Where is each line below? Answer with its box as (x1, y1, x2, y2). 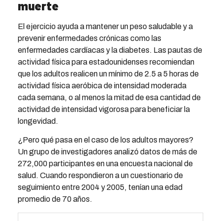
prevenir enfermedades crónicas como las (17, 34, 161, 43)
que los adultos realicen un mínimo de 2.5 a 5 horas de (17, 70, 199, 78)
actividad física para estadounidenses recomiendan (17, 58, 194, 67)
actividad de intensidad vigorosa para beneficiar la (17, 105, 190, 114)
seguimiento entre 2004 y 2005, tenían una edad (17, 183, 183, 192)
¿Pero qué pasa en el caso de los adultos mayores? (17, 136, 193, 145)
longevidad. (17, 117, 58, 126)
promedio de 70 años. (17, 195, 92, 204)
